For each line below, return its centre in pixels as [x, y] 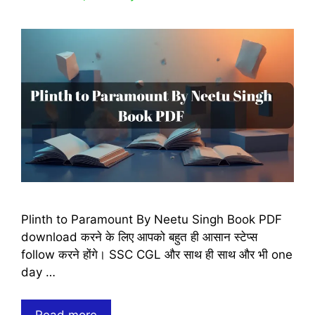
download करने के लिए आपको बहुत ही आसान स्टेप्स [139, 237]
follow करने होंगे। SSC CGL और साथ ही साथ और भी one [157, 255]
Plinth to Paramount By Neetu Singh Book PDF [152, 220]
